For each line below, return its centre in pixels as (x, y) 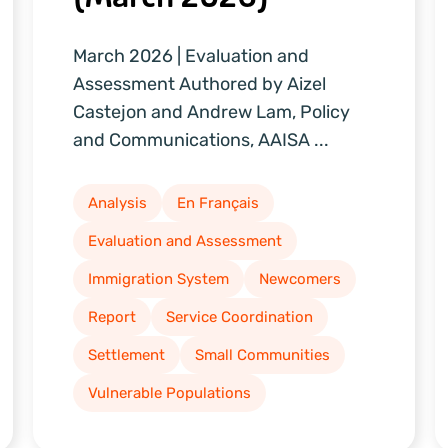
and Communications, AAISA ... (201, 139)
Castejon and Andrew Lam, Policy (212, 111)
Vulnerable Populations (170, 392)
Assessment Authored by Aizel (200, 83)
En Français (218, 202)
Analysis (118, 202)
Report (112, 316)
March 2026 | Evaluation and (191, 55)
